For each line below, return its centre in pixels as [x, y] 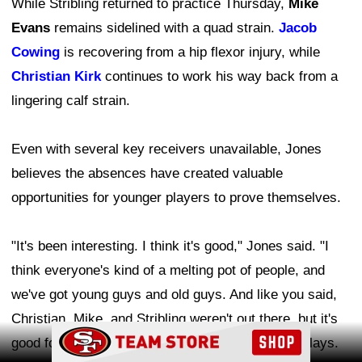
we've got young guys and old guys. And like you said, [174, 294]
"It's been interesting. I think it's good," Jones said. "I [170, 246]
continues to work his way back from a [219, 76]
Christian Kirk [56, 76]
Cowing [36, 52]
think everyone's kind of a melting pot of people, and [168, 270]
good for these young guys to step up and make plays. [175, 343]
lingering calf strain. [71, 100]
